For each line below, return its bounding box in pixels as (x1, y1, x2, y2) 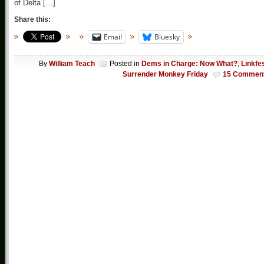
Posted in (110, 60, 141, 68)
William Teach (49, 60, 95, 68)
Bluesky (154, 31, 180, 42)
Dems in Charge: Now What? (141, 60, 237, 68)
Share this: (14, 15, 51, 24)
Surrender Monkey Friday (123, 70, 208, 79)
